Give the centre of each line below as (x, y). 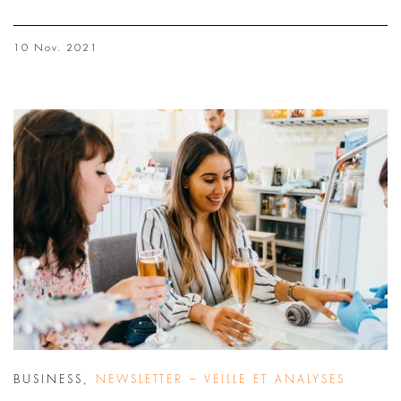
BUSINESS (48, 379)
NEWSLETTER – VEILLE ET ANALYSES (221, 379)
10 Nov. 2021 (56, 48)
